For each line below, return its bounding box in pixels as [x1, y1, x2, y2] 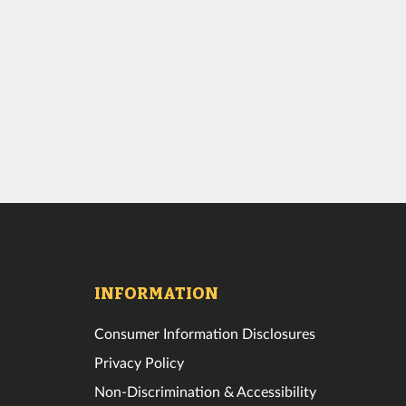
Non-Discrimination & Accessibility [93, 382, 316, 400]
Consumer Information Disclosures [93, 324, 315, 342]
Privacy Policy [93, 353, 184, 371]
